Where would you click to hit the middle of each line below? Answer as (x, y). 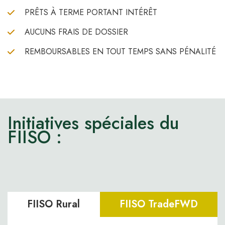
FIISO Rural (54, 204)
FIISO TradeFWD (158, 204)
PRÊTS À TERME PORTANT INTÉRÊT (91, 13)
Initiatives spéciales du (93, 123)
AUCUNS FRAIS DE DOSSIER (76, 32)
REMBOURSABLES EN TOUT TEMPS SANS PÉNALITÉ (120, 52)
